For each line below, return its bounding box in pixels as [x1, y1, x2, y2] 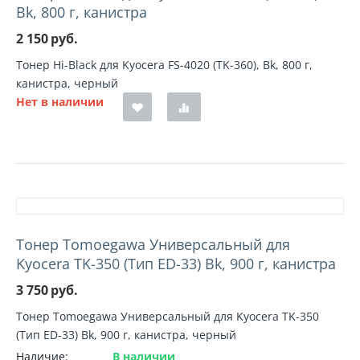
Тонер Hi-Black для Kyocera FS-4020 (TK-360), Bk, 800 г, [16, 57, 313, 72]
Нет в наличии [16, 94, 104, 109]
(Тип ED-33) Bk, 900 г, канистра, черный [16, 327, 236, 342]
